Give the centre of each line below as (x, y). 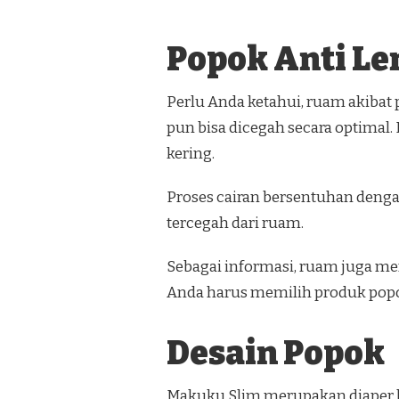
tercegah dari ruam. (235, 224)
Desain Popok (276, 354)
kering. (191, 154)
